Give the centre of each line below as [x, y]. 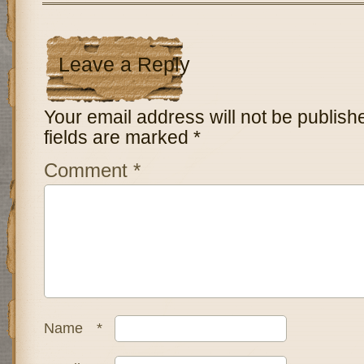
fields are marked [118, 138]
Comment [88, 171]
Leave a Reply [124, 65]
